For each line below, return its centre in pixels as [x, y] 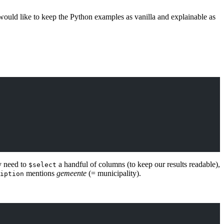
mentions [40, 173]
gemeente [71, 173]
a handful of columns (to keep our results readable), [138, 164]
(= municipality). [114, 173]
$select [42, 165]
